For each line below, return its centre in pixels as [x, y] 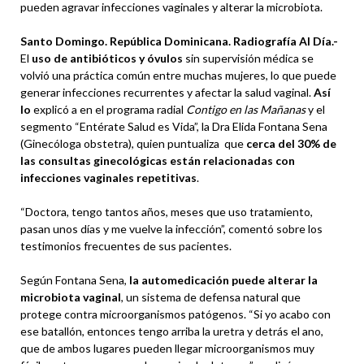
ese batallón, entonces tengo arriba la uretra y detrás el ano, [172, 331]
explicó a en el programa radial [110, 109]
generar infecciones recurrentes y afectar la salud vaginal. [167, 92]
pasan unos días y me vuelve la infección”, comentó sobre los [171, 228]
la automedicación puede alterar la [222, 279]
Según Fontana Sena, [74, 279]
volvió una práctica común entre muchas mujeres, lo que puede [178, 75]
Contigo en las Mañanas [246, 109]
